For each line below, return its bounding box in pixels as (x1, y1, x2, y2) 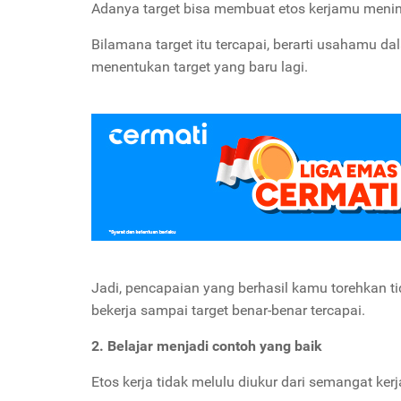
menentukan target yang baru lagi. (91, 57, 308, 75)
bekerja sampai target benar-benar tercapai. (91, 301, 365, 319)
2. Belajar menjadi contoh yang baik (91, 337, 322, 354)
